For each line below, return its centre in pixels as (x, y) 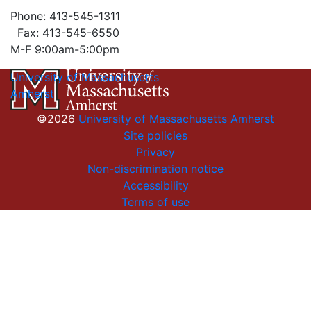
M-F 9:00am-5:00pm (65, 49)
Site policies (155, 135)
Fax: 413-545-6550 (65, 33)
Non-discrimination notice (155, 169)
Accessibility (155, 185)
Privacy (155, 152)
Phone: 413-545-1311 (65, 16)
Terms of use (155, 202)
